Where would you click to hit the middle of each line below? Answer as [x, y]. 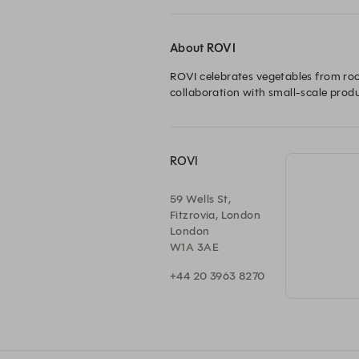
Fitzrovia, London [216, 215]
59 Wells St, [201, 199]
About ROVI [203, 48]
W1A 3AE [194, 247]
